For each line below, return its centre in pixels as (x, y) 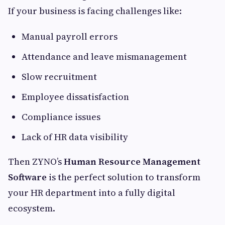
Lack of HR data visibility (75, 137)
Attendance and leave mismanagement (104, 57)
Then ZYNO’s (36, 161)
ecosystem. (32, 208)
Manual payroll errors (70, 36)
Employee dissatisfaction (75, 97)
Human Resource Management (132, 161)
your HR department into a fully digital (92, 193)
